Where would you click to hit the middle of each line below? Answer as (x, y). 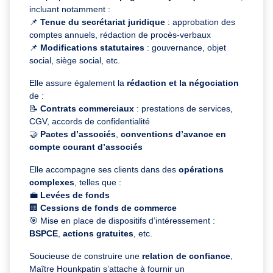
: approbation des (200, 22)
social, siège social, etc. (75, 60)
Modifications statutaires (92, 47)
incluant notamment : (70, 9)
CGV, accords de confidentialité (90, 121)
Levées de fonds (75, 195)
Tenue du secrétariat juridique (103, 22)
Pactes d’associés (78, 134)
